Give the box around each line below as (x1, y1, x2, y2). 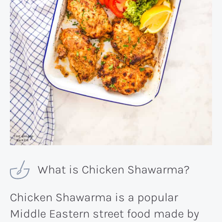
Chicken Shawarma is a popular (10, 190, 178, 205)
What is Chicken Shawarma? (38, 163, 190, 177)
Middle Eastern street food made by (10, 207, 199, 221)
